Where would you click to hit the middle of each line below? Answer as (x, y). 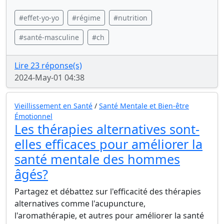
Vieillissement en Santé (53, 106)
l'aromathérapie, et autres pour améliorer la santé (109, 215)
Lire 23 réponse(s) (48, 65)
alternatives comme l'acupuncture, (80, 203)
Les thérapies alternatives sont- (107, 129)
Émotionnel (33, 116)
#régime (86, 18)
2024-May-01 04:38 (49, 77)
